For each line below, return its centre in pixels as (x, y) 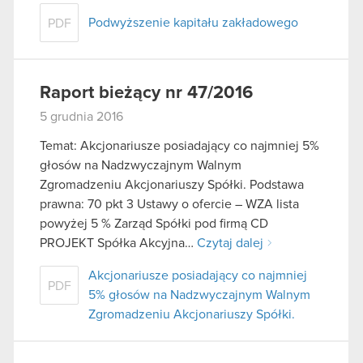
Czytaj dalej (230, 243)
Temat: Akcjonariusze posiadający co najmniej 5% (179, 145)
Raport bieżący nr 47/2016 (146, 93)
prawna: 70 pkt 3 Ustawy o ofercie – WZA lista (169, 204)
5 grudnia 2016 (81, 116)
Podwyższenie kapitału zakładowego (193, 22)
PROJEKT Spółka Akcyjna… (118, 243)
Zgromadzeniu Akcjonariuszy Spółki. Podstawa (172, 184)
